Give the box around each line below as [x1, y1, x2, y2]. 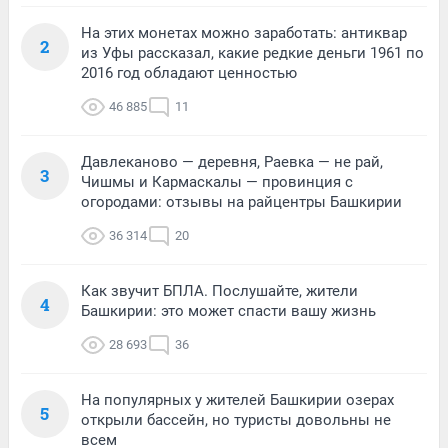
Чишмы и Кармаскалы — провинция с [81, 172, 353, 191]
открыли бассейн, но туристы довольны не [81, 410, 391, 429]
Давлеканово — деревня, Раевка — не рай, [81, 152, 383, 171]
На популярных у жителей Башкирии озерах [81, 390, 394, 409]
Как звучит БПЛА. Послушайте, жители [81, 281, 358, 300]
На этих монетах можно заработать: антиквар [81, 23, 407, 42]
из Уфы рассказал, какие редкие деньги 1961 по [81, 43, 424, 62]
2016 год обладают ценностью [81, 63, 297, 82]
